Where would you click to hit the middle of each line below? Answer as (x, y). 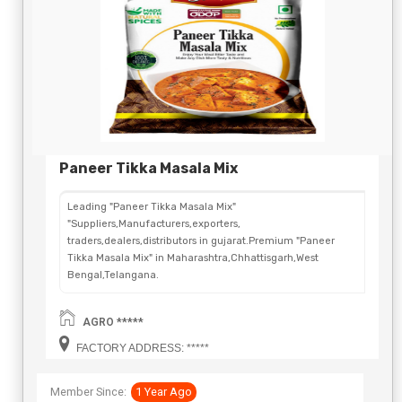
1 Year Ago (164, 391)
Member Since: (88, 391)
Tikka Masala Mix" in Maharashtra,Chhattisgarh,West (193, 258)
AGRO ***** (113, 322)
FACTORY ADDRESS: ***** (141, 348)
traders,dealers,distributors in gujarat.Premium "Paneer (201, 240)
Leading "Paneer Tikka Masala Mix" (152, 206)
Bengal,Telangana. (113, 275)
